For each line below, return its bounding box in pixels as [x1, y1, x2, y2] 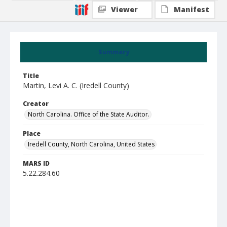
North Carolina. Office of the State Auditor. [28, 110, 149, 119]
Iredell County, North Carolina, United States [28, 140, 155, 148]
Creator [23, 99, 49, 108]
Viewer [111, 5, 138, 14]
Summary [98, 48, 129, 56]
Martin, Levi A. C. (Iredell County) [23, 81, 129, 90]
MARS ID [23, 159, 50, 168]
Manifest [174, 5, 209, 14]
